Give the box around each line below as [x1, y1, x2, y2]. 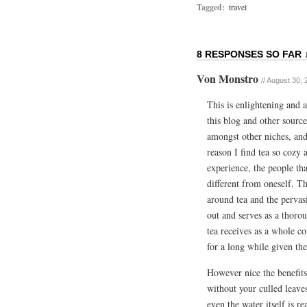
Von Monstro [197, 71, 261, 86]
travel [229, 1, 247, 12]
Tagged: [197, 1, 225, 13]
